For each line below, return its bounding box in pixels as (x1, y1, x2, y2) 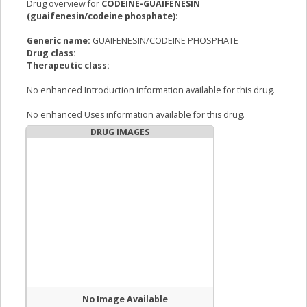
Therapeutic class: (27, 60, 110, 72)
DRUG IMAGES (90, 126, 149, 138)
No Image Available (82, 293, 169, 306)
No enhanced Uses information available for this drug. (27, 109, 245, 121)
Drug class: (27, 47, 76, 60)
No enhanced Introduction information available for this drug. (27, 84, 275, 97)
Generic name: (27, 35, 93, 47)
